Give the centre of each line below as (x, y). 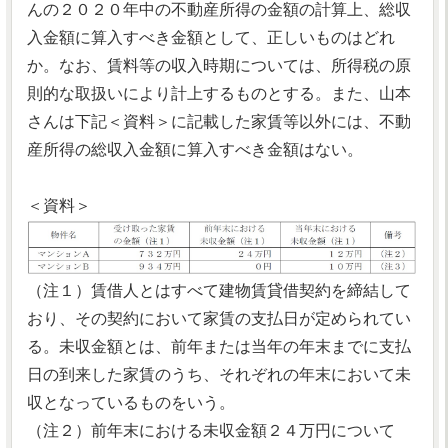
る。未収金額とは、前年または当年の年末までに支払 (219, 347)
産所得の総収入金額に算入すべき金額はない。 (195, 149)
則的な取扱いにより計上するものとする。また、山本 (219, 93)
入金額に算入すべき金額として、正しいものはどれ (211, 37)
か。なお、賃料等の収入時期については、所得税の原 (219, 65)
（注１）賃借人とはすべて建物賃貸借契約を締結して (219, 291)
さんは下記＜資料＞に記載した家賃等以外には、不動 (219, 121)
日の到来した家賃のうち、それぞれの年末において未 (219, 375)
